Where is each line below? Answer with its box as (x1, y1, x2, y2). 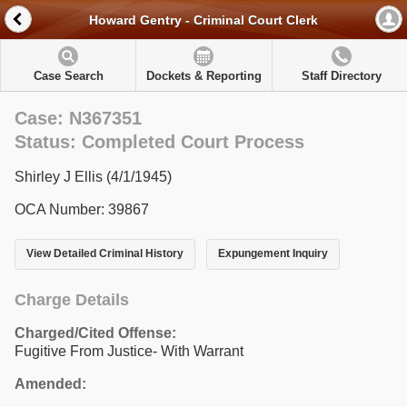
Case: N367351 (15, 108, 142, 128)
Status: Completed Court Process (15, 132, 304, 152)
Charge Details (15, 290, 129, 309)
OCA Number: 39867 (15, 202, 149, 217)
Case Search (33, 69, 104, 83)
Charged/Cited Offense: (15, 324, 176, 341)
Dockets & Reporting (145, 69, 262, 83)
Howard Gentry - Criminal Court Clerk (89, 13, 318, 28)
